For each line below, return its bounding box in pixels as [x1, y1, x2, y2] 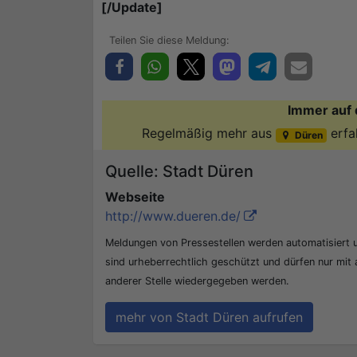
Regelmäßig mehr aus [142, 125, 277, 142]
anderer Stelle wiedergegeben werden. [105, 275, 289, 288]
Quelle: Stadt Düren [105, 162, 253, 182]
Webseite [105, 189, 165, 206]
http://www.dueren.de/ [105, 208, 241, 225]
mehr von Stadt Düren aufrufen [116, 309, 303, 326]
